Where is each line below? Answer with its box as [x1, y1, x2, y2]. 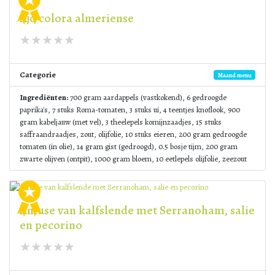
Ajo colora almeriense [20, 10, 134, 26]
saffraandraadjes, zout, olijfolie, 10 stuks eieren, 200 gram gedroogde [20, 129, 247, 139]
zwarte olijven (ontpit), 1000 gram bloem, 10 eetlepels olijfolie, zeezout [20, 153, 247, 164]
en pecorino [20, 217, 82, 233]
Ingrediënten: [20, 92, 68, 103]
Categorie [20, 69, 56, 80]
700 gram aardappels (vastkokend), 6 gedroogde [68, 92, 227, 103]
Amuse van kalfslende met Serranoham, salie [20, 202, 255, 219]
